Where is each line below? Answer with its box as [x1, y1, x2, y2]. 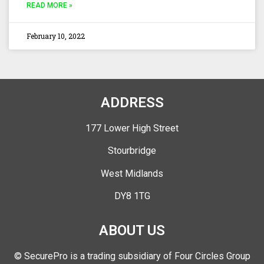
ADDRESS [100, 94, 164, 111]
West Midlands [101, 167, 163, 179]
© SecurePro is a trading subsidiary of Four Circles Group [14, 250, 250, 262]
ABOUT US [99, 222, 165, 239]
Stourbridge [108, 145, 156, 157]
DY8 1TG [114, 190, 150, 202]
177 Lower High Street [85, 122, 179, 134]
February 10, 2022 [27, 31, 85, 41]
